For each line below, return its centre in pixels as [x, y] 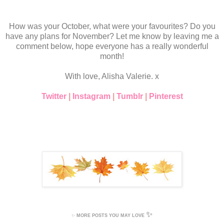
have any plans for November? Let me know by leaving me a [112, 36]
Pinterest [166, 96]
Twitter [54, 96]
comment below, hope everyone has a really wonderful [112, 46]
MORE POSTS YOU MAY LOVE [110, 216]
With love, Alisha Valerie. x [112, 76]
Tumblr [129, 96]
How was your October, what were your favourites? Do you [112, 26]
